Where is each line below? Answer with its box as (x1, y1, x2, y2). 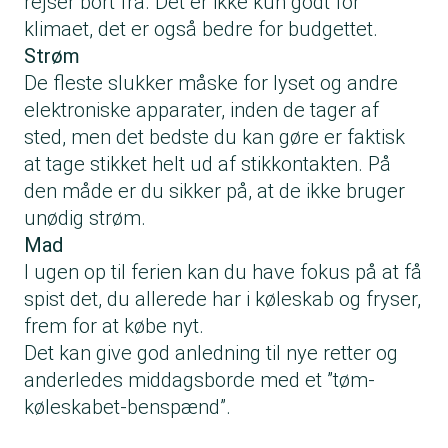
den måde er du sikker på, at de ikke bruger (24, 179, 405, 204)
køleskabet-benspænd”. (24, 395, 231, 420)
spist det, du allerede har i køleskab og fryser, (24, 287, 421, 312)
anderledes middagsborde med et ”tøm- (24, 368, 375, 393)
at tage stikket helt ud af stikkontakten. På (24, 152, 391, 177)
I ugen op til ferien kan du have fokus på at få (24, 260, 422, 285)
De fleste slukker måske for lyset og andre (24, 71, 398, 96)
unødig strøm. (24, 206, 146, 231)
